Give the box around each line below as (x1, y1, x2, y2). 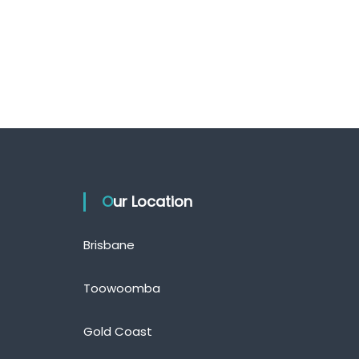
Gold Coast (83, 323, 153, 340)
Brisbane (83, 236, 135, 253)
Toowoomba (83, 280, 161, 296)
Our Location (113, 192, 193, 212)
